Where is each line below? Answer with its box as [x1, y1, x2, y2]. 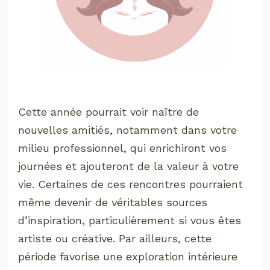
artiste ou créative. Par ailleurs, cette [18, 231, 212, 245]
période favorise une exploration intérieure [18, 250, 238, 263]
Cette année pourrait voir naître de [18, 105, 199, 118]
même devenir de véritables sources [18, 195, 208, 209]
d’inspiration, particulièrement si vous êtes [18, 213, 242, 227]
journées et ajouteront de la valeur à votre [18, 159, 239, 172]
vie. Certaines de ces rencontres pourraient [18, 177, 243, 190]
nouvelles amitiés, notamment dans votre [18, 123, 237, 136]
